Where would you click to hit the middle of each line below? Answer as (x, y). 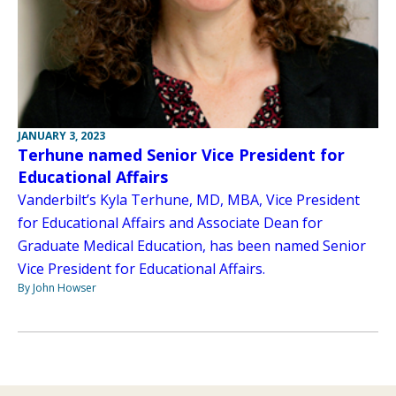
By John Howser (57, 288)
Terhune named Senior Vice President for (181, 155)
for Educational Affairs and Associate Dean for (170, 223)
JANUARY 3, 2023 (61, 136)
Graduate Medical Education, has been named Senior (192, 246)
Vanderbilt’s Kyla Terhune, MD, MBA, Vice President (189, 200)
